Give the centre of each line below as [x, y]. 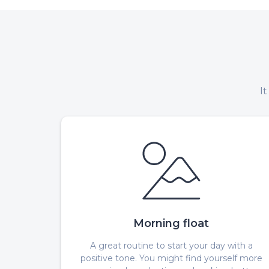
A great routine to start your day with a [171, 245]
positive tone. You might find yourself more [171, 258]
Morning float [171, 223]
